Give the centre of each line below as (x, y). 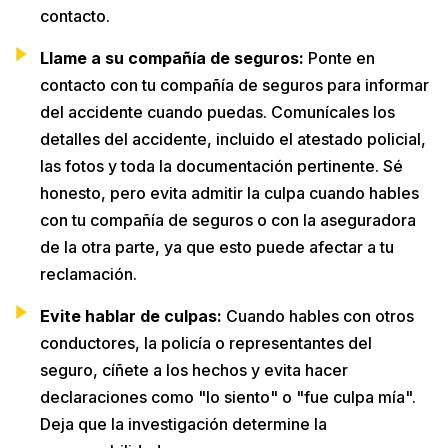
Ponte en (339, 57)
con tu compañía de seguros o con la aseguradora (228, 219)
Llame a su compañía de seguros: (172, 57)
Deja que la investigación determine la (183, 423)
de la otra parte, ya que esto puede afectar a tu (217, 246)
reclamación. (88, 273)
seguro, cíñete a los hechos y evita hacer (194, 369)
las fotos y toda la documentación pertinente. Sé (221, 165)
